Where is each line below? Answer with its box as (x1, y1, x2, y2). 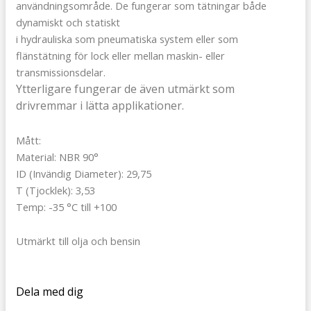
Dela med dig (16, 283, 83, 299)
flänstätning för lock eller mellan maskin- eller (16, 49, 225, 63)
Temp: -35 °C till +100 (16, 199, 117, 214)
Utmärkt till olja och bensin (16, 234, 140, 249)
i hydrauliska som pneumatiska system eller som (16, 32, 238, 47)
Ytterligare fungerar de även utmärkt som (16, 81, 235, 97)
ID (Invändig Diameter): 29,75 (16, 166, 151, 180)
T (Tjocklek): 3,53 (16, 183, 95, 197)
